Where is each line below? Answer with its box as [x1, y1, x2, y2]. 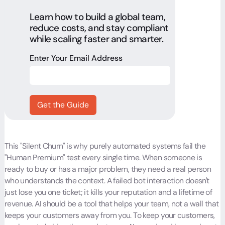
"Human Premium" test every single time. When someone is [4, 152, 202, 163]
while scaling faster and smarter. [29, 33, 163, 46]
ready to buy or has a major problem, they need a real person [4, 163, 211, 174]
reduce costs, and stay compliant [29, 22, 169, 35]
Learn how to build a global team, [29, 11, 165, 24]
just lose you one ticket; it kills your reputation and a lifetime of [4, 186, 212, 197]
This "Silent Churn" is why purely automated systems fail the [4, 140, 206, 151]
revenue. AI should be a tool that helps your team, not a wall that [4, 198, 219, 209]
